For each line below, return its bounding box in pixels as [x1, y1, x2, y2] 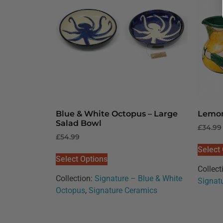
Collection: [56, 174, 95, 184]
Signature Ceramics [89, 186, 157, 196]
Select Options [56, 154, 108, 164]
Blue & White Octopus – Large [56, 109, 178, 119]
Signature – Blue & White [95, 174, 182, 184]
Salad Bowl [56, 118, 102, 128]
